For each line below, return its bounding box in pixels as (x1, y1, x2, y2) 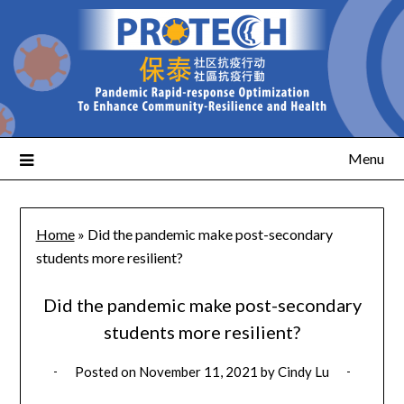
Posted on (75, 363, 139, 381)
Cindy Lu (278, 363, 329, 381)
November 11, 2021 (139, 363, 258, 381)
